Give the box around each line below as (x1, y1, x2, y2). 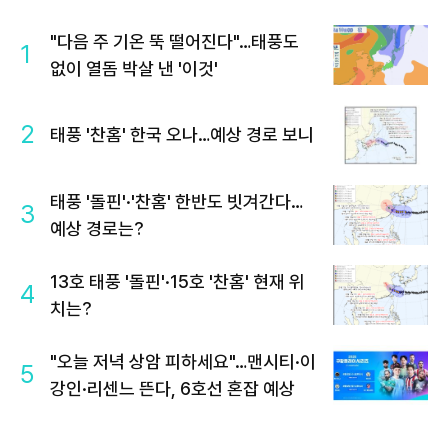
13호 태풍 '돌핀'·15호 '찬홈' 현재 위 (50, 270, 305, 292)
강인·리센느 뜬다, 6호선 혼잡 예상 (50, 377, 295, 399)
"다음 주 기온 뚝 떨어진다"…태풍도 (50, 30, 299, 52)
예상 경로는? (50, 217, 144, 239)
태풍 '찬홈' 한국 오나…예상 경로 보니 (50, 124, 314, 146)
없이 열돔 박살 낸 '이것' (50, 57, 218, 79)
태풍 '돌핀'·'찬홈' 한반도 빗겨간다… (50, 190, 303, 212)
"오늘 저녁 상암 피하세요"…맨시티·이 (50, 350, 316, 372)
